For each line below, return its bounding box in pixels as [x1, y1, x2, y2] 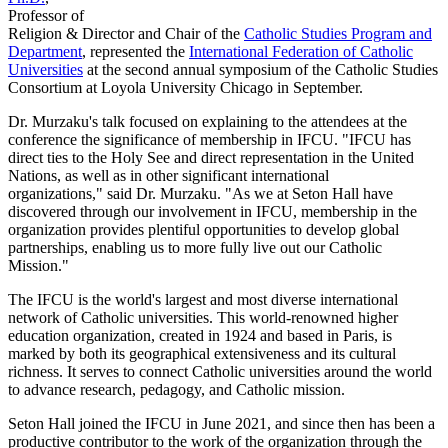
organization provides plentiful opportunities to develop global [8, 220, 399, 238]
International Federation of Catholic [189, 42, 413, 60]
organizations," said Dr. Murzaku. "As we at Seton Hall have [8, 184, 393, 202]
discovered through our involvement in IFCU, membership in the [8, 202, 417, 220]
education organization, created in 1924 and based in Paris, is [8, 326, 392, 344]
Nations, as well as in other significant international [8, 166, 329, 184]
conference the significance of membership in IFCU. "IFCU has [8, 130, 411, 148]
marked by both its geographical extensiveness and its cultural [8, 344, 396, 362]
